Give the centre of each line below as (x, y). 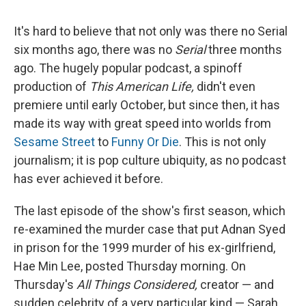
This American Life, (142, 87)
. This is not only (223, 142)
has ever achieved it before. (88, 179)
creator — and (236, 285)
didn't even (225, 87)
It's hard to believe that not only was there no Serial (151, 31)
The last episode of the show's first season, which (150, 211)
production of (52, 87)
